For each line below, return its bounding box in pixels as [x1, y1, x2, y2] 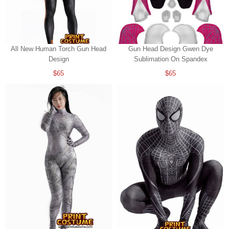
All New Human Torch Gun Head [11, 45, 106, 53]
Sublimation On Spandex [133, 55, 208, 63]
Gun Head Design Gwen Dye [128, 45, 213, 53]
